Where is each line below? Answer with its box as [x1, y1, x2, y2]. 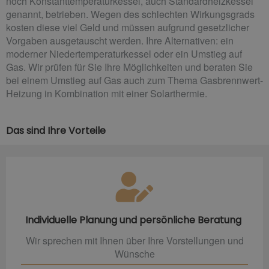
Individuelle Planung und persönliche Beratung [25, 213, 244, 227]
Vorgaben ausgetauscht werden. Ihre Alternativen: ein [6, 33, 234, 47]
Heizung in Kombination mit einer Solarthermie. [6, 86, 207, 100]
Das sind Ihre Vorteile [6, 123, 106, 138]
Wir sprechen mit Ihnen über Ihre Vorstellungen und [25, 233, 244, 247]
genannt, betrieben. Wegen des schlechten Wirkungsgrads [6, 7, 255, 21]
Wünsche [114, 246, 155, 261]
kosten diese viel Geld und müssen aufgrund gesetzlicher [6, 20, 249, 34]
